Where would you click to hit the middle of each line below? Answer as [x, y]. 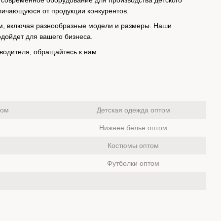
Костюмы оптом [133, 145]
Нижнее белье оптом [133, 128]
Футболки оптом [133, 163]
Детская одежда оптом [133, 110]
